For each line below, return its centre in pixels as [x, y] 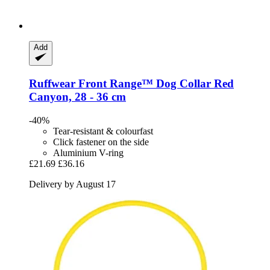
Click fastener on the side [101, 142]
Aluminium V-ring [88, 152]
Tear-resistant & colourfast [103, 131]
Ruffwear [52, 84]
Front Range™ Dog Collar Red [155, 84]
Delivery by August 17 [72, 184]
